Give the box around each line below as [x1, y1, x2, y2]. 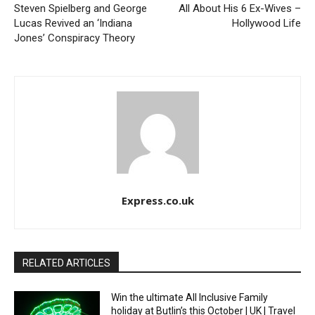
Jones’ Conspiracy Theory [14, 32, 135, 44]
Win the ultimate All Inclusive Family [111, 292, 269, 303]
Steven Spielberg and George [14, 2, 147, 15]
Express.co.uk [121, 193, 194, 207]
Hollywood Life [231, 17, 301, 30]
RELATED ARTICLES [22, 257, 110, 269]
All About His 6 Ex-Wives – [178, 2, 301, 15]
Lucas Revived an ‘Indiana [14, 17, 132, 30]
